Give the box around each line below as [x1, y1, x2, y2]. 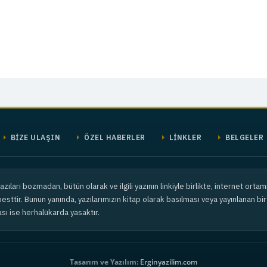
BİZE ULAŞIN [8, 133, 60, 142]
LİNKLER [167, 133, 201, 142]
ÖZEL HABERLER [82, 133, 145, 142]
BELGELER [223, 133, 263, 142]
